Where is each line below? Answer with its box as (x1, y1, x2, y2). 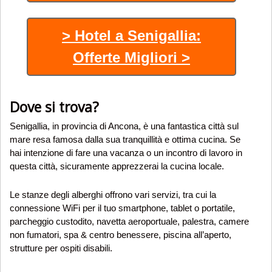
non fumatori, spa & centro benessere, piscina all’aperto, (10, 229, 231, 240)
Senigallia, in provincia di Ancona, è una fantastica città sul (10, 121, 239, 131)
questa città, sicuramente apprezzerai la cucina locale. (10, 161, 224, 171)
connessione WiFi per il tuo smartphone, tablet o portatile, (10, 203, 235, 213)
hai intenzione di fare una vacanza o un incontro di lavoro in (10, 148, 242, 158)
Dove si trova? (10, 97, 99, 117)
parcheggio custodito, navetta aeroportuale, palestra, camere (10, 216, 249, 226)
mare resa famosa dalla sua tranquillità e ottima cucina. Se (10, 134, 240, 144)
